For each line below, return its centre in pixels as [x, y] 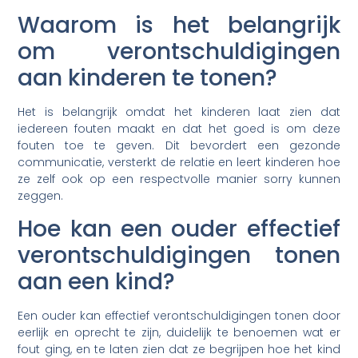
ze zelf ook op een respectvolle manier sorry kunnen [179, 179]
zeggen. [41, 195]
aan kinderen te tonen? [148, 78]
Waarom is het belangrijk [179, 25]
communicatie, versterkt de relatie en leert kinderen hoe [179, 162]
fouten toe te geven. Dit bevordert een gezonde [179, 145]
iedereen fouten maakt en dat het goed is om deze [179, 128]
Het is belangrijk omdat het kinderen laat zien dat [179, 111]
